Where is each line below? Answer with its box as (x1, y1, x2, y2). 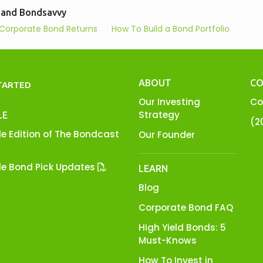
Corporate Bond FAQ (139, 201, 233, 214)
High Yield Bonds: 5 (139, 221, 226, 234)
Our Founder (139, 129, 195, 141)
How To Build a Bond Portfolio (112, 23, 230, 35)
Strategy (139, 109, 180, 121)
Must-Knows (139, 234, 197, 247)
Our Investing (139, 96, 200, 108)
